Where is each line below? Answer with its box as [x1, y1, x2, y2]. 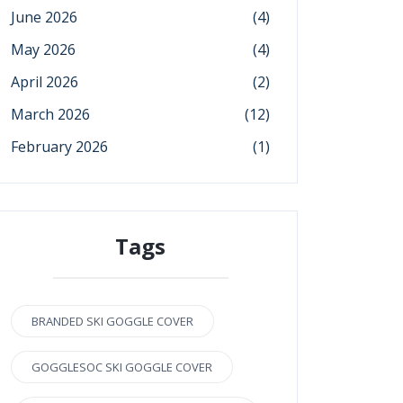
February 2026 [11, 137, 108, 157]
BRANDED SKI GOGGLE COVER [31, 313, 193, 329]
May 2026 [11, 40, 76, 59]
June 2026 [11, 7, 77, 27]
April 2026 [11, 72, 78, 92]
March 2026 [11, 104, 90, 124]
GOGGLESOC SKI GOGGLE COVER [31, 359, 212, 375]
